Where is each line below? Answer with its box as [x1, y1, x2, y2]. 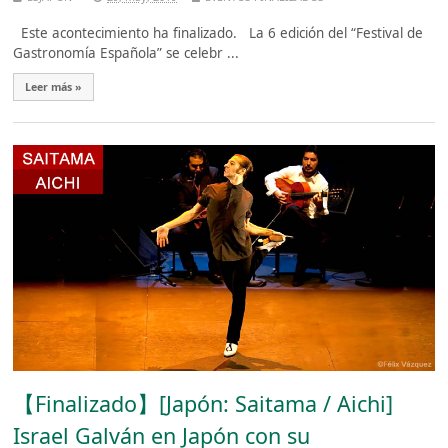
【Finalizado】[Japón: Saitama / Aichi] [13, 389, 394, 419]
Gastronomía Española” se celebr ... [13, 43, 240, 62]
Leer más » [25, 79, 83, 94]
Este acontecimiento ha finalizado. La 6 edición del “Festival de [13, 23, 424, 42]
